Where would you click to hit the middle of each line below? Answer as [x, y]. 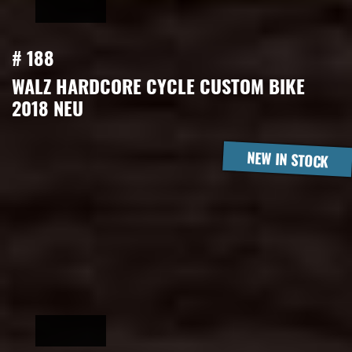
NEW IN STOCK [288, 159]
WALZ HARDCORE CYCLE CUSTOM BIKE [158, 85]
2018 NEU [48, 107]
